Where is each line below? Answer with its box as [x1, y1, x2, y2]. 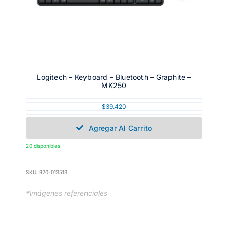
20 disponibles [25, 142, 60, 149]
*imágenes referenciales [25, 188, 107, 197]
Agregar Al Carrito [88, 123, 152, 132]
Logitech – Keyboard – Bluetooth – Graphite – [37, 72, 191, 81]
